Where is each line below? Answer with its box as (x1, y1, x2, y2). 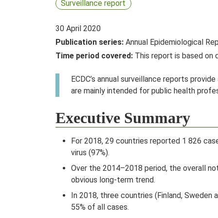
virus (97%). (71, 148, 109, 157)
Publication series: (55, 37, 124, 47)
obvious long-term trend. (71, 175, 155, 184)
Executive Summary (55, 109, 190, 127)
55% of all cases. (71, 202, 129, 212)
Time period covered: (55, 51, 133, 60)
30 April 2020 (55, 24, 101, 33)
